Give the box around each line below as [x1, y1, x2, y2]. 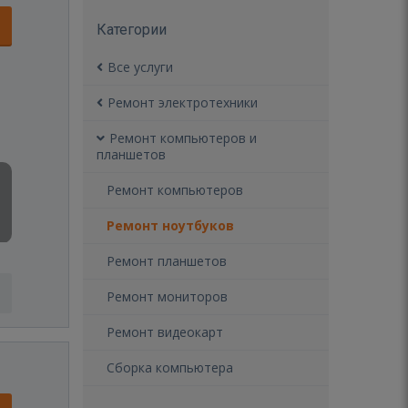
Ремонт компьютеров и [109, 129, 257, 147]
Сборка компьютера [107, 359, 233, 376]
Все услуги [107, 58, 173, 76]
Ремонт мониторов [107, 288, 228, 305]
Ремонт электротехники [107, 94, 258, 111]
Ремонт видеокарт [107, 323, 223, 341]
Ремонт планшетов [107, 252, 227, 270]
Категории [97, 21, 167, 38]
